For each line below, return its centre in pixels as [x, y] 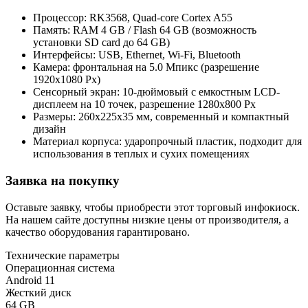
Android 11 [30, 280]
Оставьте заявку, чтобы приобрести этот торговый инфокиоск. [153, 207]
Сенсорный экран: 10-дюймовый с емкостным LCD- [156, 92]
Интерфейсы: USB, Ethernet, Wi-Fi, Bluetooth [137, 55]
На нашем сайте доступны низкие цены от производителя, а [147, 219]
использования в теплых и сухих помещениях [141, 154]
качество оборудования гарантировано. [98, 232]
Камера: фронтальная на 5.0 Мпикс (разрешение [146, 67]
